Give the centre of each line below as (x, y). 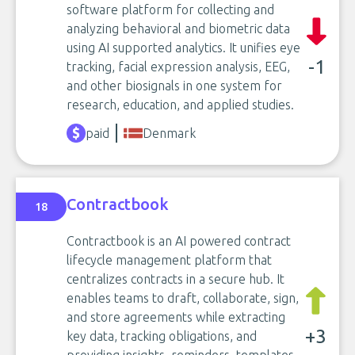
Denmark (169, 133)
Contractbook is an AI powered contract (179, 240)
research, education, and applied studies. (180, 104)
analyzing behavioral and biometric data (178, 28)
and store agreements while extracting (176, 317)
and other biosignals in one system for (174, 85)
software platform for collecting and (170, 9)
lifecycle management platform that (169, 260)
